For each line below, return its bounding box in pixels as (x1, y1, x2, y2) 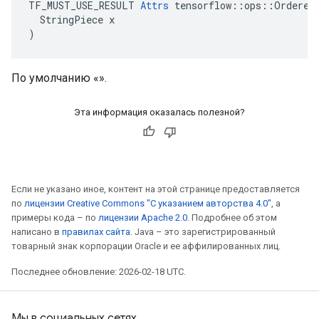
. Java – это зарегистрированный (130, 226, 276, 237)
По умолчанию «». (11, 71, 107, 85)
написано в (11, 226, 62, 237)
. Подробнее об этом (187, 212, 277, 223)
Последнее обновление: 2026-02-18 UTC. (11, 266, 186, 277)
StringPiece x (28, 13, 115, 26)
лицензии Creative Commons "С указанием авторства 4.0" (24, 198, 271, 209)
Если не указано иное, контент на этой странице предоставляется (11, 184, 300, 194)
